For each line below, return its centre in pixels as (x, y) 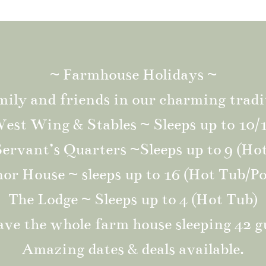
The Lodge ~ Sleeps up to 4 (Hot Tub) (133, 199)
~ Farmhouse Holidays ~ (133, 75)
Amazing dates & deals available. (133, 249)
